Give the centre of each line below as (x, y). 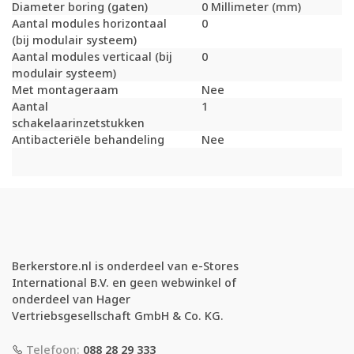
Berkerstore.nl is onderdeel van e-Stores (125, 266)
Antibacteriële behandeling (88, 140)
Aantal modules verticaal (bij (92, 57)
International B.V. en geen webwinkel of (124, 283)
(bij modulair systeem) (74, 40)
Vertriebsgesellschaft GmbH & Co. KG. (118, 316)
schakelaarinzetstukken (78, 123)
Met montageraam (65, 90)
